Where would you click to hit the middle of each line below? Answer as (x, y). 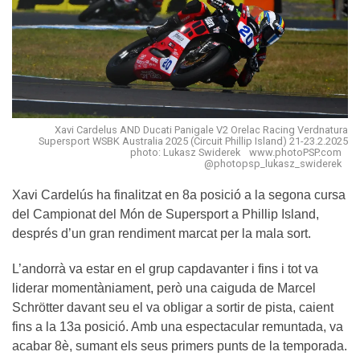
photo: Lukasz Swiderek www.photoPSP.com (239, 152)
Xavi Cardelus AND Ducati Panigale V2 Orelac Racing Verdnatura (201, 129)
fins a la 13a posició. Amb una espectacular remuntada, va (178, 326)
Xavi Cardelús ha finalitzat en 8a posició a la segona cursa (179, 194)
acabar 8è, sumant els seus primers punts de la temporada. (180, 346)
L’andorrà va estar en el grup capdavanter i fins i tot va (165, 268)
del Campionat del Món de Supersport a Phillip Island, (166, 214)
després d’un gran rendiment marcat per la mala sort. (162, 233)
